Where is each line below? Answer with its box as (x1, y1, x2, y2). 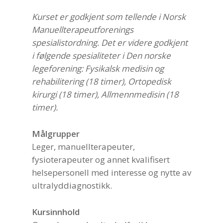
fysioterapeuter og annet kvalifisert (32, 154, 170, 166)
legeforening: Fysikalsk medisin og (32, 63, 164, 75)
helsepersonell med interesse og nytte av (32, 167, 191, 179)
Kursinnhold (32, 206, 80, 218)
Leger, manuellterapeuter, (32, 141, 135, 153)
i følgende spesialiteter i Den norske (32, 50, 171, 62)
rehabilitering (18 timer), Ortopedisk (32, 76, 171, 88)
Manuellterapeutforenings (32, 24, 133, 36)
